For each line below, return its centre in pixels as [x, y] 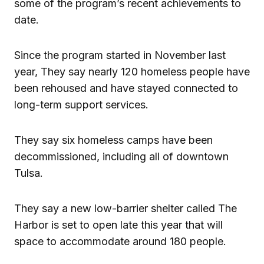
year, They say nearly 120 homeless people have [132, 71]
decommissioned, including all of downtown [121, 156]
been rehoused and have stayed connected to [126, 88]
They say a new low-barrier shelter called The [126, 208]
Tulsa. [29, 173]
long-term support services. [81, 104]
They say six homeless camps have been [113, 140]
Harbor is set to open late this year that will [118, 225]
